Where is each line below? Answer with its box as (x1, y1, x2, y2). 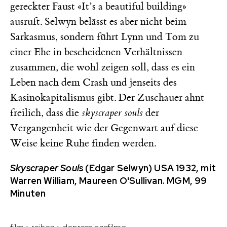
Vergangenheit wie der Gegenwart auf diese (10, 121, 198, 134)
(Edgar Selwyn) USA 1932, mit (83, 162, 216, 174)
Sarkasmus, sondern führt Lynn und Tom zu (10, 30, 199, 43)
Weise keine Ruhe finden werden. (10, 136, 156, 149)
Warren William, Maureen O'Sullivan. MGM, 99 (10, 174, 207, 186)
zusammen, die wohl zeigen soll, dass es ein (10, 60, 195, 73)
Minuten (10, 187, 46, 199)
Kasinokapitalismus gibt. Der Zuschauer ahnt (10, 91, 204, 104)
